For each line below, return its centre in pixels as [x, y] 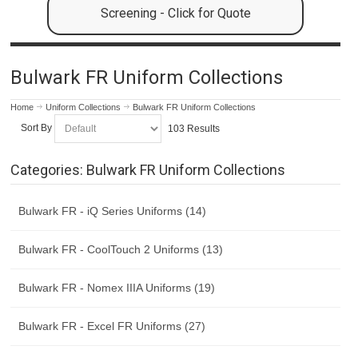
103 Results [193, 128]
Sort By [36, 128]
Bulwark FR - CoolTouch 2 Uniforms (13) [121, 249]
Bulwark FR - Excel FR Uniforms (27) [112, 326]
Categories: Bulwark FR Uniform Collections [148, 169]
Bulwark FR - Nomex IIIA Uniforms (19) [117, 287]
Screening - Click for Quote [175, 14]
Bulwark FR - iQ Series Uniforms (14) [113, 211]
